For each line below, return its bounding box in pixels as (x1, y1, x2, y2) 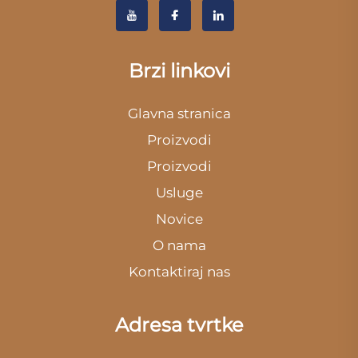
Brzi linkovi (128, 59, 230, 83)
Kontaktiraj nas (128, 264, 230, 280)
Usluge (155, 185, 203, 201)
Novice (155, 211, 203, 228)
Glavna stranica (127, 105, 231, 122)
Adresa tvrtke (114, 313, 244, 337)
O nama (152, 237, 206, 254)
